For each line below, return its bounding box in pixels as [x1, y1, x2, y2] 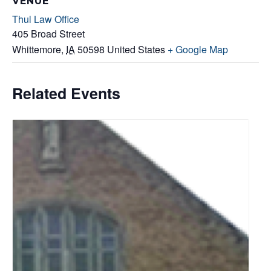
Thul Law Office [12, 11, 79, 26]
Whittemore [12, 42, 61, 56]
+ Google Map [168, 42, 228, 56]
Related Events [12, 82, 120, 104]
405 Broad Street [12, 26, 85, 41]
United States [107, 42, 165, 56]
